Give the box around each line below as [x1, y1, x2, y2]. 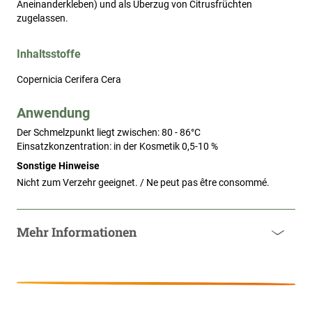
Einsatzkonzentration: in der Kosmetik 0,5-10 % [17, 141, 218, 153]
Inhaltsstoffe [17, 47, 81, 61]
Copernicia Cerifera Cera [17, 74, 121, 86]
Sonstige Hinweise [17, 160, 100, 172]
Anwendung [17, 104, 90, 122]
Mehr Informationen [17, 224, 136, 241]
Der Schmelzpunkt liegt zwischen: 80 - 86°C [17, 127, 201, 139]
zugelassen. [17, 13, 68, 24]
